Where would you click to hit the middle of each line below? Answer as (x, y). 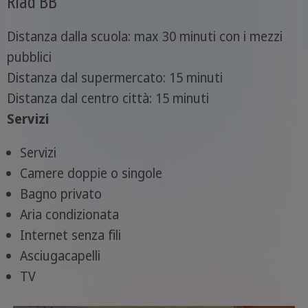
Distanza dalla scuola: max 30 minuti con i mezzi (144, 36)
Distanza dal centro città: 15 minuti (108, 98)
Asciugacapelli (60, 255)
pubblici (29, 57)
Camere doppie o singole (91, 173)
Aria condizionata (69, 214)
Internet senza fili (70, 235)
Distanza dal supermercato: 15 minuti (114, 77)
